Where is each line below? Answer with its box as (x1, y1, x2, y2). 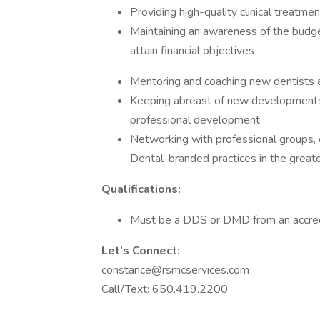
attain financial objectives (130, 43, 254, 59)
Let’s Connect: (101, 243, 180, 259)
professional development (130, 112, 260, 128)
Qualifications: (101, 181, 181, 197)
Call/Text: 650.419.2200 (101, 281, 228, 297)
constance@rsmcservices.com (101, 262, 249, 278)
